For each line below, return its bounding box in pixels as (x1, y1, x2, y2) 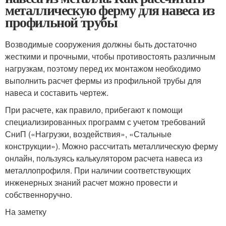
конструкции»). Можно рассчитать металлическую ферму (5, 140, 218, 152)
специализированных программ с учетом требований (5, 116, 205, 128)
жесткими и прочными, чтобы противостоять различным (5, 50, 215, 62)
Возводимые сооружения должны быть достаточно (5, 38, 197, 50)
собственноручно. (5, 188, 72, 200)
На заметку (5, 205, 46, 217)
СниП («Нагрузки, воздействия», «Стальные (5, 128, 172, 140)
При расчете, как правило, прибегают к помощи (5, 103, 183, 116)
